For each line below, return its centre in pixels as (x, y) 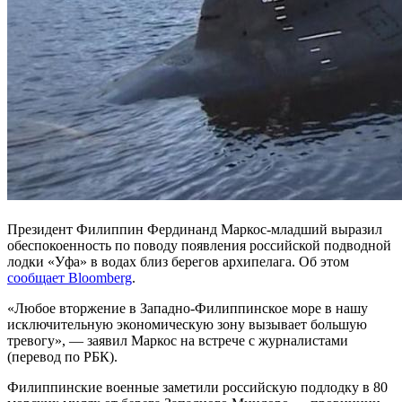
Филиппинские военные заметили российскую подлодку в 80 (197, 387)
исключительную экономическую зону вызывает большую (187, 324)
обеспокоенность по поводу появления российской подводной (199, 245)
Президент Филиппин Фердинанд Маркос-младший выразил (195, 229)
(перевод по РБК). (62, 356)
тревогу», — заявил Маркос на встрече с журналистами (178, 340)
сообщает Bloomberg (70, 277)
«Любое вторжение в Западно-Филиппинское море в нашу (188, 308)
